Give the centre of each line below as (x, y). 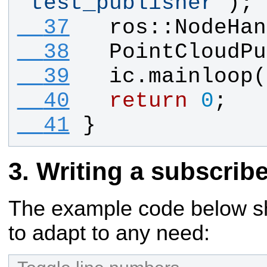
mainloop (201, 77)
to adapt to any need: (109, 233)
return (148, 101)
